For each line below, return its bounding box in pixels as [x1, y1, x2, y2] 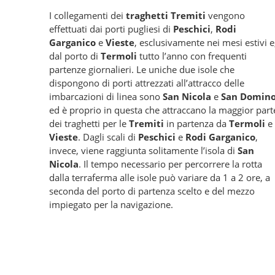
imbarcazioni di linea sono [49, 90, 163, 103]
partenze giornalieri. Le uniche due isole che [49, 63, 234, 76]
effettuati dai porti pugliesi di [49, 23, 173, 35]
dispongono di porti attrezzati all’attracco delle [49, 77, 244, 89]
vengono [206, 9, 245, 21]
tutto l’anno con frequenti [137, 50, 247, 62]
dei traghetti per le [49, 117, 129, 130]
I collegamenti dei [49, 9, 126, 21]
